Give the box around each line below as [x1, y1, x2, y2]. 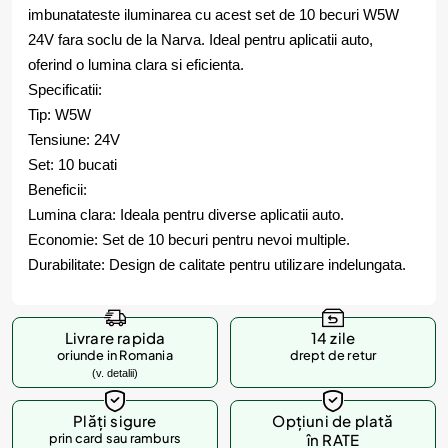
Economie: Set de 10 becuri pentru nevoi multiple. [28, 230, 350, 248]
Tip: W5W [28, 105, 91, 123]
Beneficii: [28, 180, 87, 198]
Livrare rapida [64, 327, 166, 347]
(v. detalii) [91, 366, 138, 379]
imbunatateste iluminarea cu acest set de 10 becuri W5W [28, 5, 399, 23]
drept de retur [289, 346, 377, 363]
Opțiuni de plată [272, 410, 394, 430]
